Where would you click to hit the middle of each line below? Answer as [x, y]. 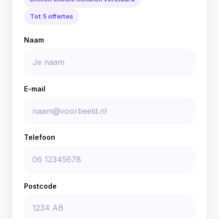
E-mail [35, 88]
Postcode [40, 186]
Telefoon [40, 137]
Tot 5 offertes [52, 16]
